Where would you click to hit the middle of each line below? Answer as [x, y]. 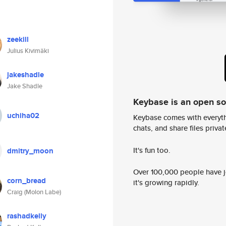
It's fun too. [152, 150]
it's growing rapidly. [166, 183]
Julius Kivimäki [28, 51]
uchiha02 [23, 116]
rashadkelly [27, 216]
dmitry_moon [30, 151]
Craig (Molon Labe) [34, 192]
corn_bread [26, 181]
